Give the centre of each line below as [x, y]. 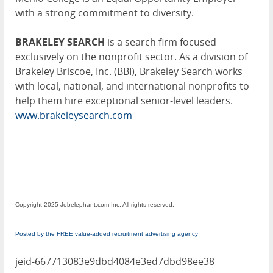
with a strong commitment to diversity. [105, 13]
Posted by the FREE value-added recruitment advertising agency [107, 234]
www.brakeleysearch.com [74, 115]
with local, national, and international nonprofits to [132, 86]
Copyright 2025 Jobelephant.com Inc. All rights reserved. [95, 205]
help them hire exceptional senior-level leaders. [124, 101]
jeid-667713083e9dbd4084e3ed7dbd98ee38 [115, 262]
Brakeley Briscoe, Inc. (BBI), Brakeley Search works [129, 72]
